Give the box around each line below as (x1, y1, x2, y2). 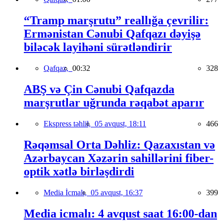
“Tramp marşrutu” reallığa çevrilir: (24, 14, 209, 27)
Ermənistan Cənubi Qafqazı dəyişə (24, 27, 201, 41)
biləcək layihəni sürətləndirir (24, 41, 172, 54)
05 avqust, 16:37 (91, 188, 143, 197)
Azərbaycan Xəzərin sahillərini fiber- (24, 151, 214, 165)
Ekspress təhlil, (44, 119, 95, 128)
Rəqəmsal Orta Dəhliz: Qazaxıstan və (24, 138, 215, 151)
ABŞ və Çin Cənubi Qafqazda (24, 82, 174, 96)
